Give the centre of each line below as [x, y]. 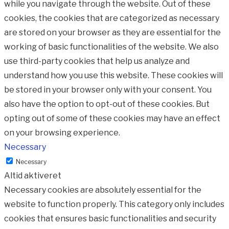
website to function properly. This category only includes [114, 204]
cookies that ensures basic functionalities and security [110, 219]
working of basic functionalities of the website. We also [111, 47]
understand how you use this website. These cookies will [113, 76]
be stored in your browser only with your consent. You [108, 90]
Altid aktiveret [33, 176]
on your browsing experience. [62, 133]
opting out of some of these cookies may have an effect [112, 119]
